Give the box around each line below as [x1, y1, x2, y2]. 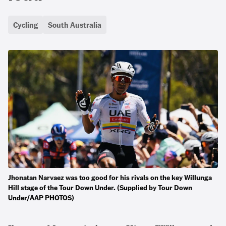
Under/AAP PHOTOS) [8, 193, 74, 202]
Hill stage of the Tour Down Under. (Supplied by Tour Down [8, 183, 192, 192]
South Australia [48, 19, 101, 30]
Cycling [13, 19, 38, 30]
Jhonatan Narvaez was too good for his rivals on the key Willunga [8, 173, 212, 182]
